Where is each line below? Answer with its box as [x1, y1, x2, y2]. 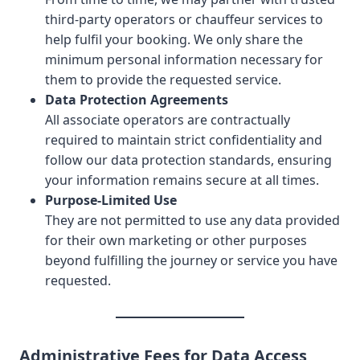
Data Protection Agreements [45, 91, 228, 108]
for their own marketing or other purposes [45, 231, 307, 249]
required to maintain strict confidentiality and [45, 131, 322, 149]
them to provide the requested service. [45, 71, 281, 88]
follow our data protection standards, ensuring [45, 151, 332, 169]
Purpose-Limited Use [45, 191, 177, 209]
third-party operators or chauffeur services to [45, 10, 323, 28]
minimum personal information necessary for [45, 51, 323, 68]
